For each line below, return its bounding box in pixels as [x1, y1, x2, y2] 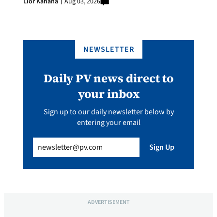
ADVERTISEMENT [87, 198, 130, 206]
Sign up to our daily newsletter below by [43, 106, 174, 117]
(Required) [50, 137, 85, 148]
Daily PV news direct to [44, 70, 173, 86]
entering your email [77, 117, 140, 128]
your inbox [77, 85, 139, 102]
